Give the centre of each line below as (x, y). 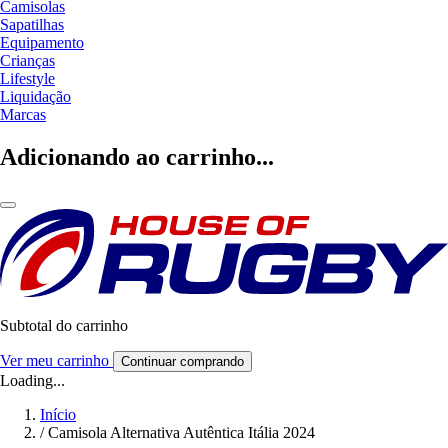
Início (58, 414)
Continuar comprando (182, 361)
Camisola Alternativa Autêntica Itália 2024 (181, 432)
